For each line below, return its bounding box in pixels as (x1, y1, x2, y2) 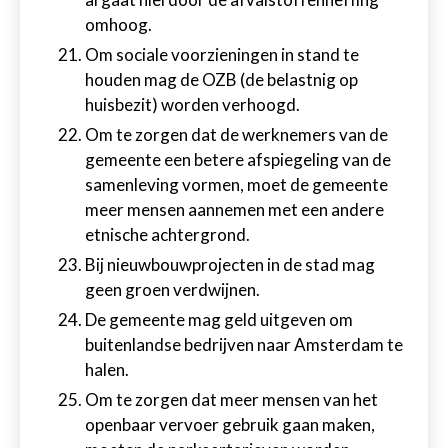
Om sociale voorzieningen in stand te (85, 44, 359, 65)
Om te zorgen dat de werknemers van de (85, 124, 388, 145)
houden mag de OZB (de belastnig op (85, 69, 358, 90)
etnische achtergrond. (85, 224, 250, 245)
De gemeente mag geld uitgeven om (85, 309, 353, 330)
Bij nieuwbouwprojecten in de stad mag (85, 254, 375, 275)
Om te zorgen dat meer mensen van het (85, 389, 378, 410)
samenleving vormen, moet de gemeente (85, 174, 388, 195)
